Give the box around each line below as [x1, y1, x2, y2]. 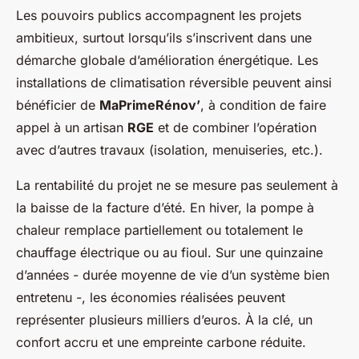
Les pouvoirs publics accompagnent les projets [16, 7, 301, 24]
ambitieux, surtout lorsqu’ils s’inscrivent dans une [16, 30, 312, 46]
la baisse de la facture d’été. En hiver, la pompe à [16, 200, 314, 216]
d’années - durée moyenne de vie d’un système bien [16, 267, 329, 284]
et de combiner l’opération [154, 119, 317, 136]
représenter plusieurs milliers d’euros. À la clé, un [16, 312, 313, 329]
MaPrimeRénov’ [99, 97, 200, 114]
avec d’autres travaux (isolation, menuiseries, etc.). [16, 142, 323, 159]
